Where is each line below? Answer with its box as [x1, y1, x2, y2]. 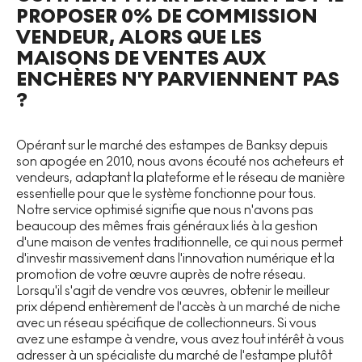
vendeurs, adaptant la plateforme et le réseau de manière [16, 169, 345, 185]
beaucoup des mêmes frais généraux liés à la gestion [16, 217, 318, 234]
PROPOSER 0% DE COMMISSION [16, 4, 318, 28]
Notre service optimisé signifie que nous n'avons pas [16, 201, 314, 217]
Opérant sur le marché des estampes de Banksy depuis [16, 137, 328, 153]
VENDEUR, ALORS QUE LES [16, 25, 262, 49]
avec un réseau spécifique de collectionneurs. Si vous [16, 314, 317, 330]
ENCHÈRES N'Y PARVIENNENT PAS [16, 67, 339, 91]
